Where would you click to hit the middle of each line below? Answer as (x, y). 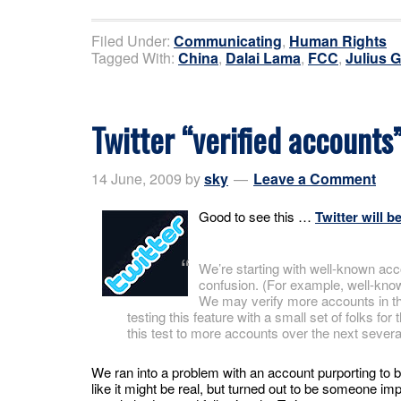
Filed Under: (132, 40)
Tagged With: (135, 57)
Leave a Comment (315, 178)
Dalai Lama (263, 57)
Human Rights (338, 40)
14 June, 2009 (137, 178)
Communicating (228, 40)
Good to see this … (257, 216)
